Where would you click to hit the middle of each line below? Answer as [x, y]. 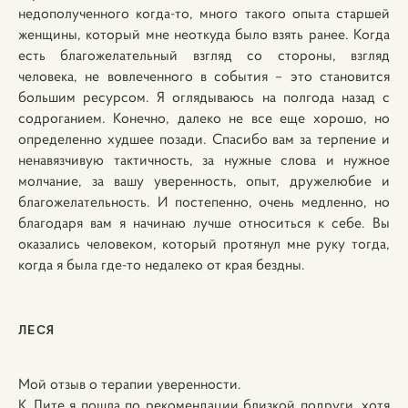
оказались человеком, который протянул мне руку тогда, [204, 243]
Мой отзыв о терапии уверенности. [130, 383]
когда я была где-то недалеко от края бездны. [162, 264]
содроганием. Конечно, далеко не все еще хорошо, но [204, 117]
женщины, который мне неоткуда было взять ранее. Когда [204, 34]
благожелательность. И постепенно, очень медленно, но [204, 201]
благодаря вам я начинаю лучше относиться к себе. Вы [204, 222]
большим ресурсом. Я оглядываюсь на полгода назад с [204, 97]
